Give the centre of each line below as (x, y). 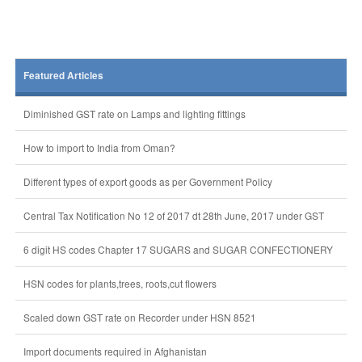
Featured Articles (63, 76)
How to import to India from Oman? (99, 147)
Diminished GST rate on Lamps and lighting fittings (134, 114)
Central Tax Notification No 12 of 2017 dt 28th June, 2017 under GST (173, 215)
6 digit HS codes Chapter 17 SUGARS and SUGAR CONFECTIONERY (178, 249)
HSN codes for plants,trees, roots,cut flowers (120, 283)
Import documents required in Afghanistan (115, 351)
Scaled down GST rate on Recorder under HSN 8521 (139, 317)
